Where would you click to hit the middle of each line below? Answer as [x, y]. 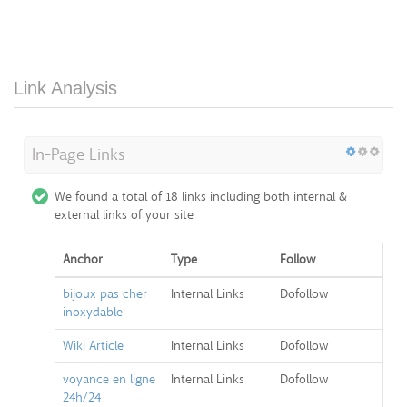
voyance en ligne [109, 380]
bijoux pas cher [105, 294]
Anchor [83, 260]
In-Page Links [78, 155]
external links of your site [124, 215]
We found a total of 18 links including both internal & [201, 197]
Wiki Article [93, 346]
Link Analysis [65, 89]
